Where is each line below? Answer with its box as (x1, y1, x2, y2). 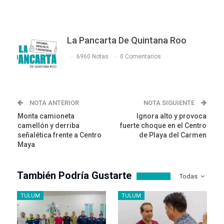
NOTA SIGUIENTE (143, 99, 196, 107)
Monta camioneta (17, 112, 74, 120)
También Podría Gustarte (17, 169, 131, 182)
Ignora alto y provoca (136, 112, 206, 120)
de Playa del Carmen (139, 131, 206, 139)
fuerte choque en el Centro (120, 121, 206, 130)
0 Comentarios (120, 52, 161, 60)
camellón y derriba (17, 121, 79, 130)
